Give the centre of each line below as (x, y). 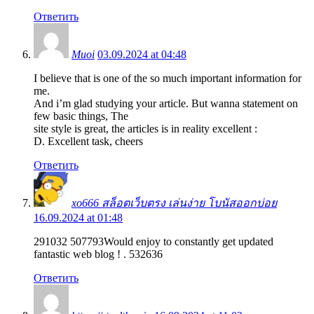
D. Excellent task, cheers (88, 141)
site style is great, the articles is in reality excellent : (145, 128)
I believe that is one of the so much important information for (168, 78)
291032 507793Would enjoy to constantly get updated (153, 241)
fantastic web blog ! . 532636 (98, 254)
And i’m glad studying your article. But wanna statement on (166, 103)
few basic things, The (81, 116)
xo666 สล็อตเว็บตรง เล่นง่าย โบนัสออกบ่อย (174, 203)
